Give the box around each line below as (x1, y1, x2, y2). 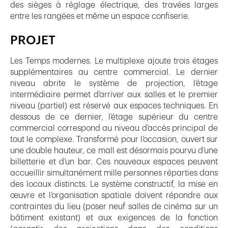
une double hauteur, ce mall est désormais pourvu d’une (10, 146, 218, 155)
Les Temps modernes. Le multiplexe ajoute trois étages (10, 56, 218, 65)
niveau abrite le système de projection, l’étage (10, 79, 218, 88)
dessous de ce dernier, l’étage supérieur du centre (10, 112, 218, 121)
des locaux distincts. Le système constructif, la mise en (10, 180, 218, 188)
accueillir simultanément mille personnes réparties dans (10, 168, 218, 177)
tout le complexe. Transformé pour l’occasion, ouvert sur (10, 135, 218, 144)
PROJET (10, 34, 55, 47)
